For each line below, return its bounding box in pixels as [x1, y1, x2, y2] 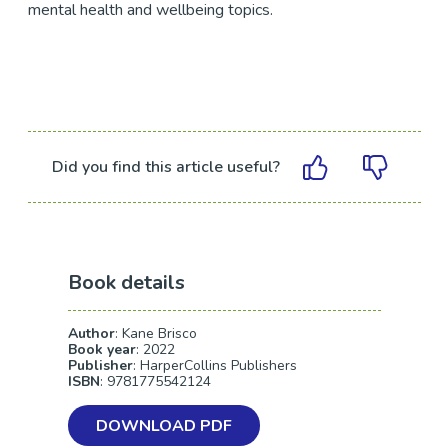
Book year [67, 340, 136, 359]
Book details [67, 269, 185, 296]
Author [67, 324, 115, 343]
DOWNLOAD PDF [95, 415, 232, 437]
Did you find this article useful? [52, 155, 281, 178]
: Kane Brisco [114, 324, 197, 343]
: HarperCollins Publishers [132, 356, 297, 375]
